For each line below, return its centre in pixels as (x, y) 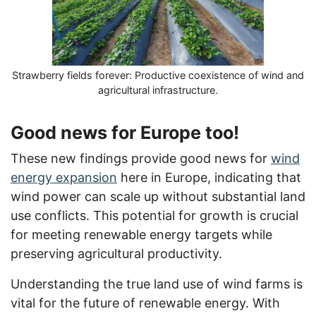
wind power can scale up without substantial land (158, 197)
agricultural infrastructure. (158, 90)
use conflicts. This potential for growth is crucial (154, 216)
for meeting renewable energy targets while (141, 235)
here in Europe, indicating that (209, 178)
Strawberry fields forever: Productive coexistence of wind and (158, 75)
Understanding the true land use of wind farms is (157, 284)
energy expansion (64, 178)
